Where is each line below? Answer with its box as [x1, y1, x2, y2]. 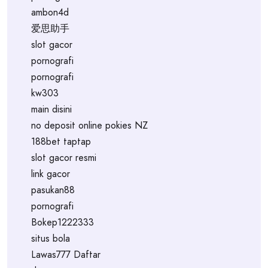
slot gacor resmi [31, 151, 96, 165]
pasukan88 [31, 183, 75, 197]
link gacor [31, 167, 70, 181]
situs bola [31, 232, 70, 245]
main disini [31, 102, 72, 116]
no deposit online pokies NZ [31, 118, 148, 132]
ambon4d [31, 5, 69, 19]
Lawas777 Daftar [31, 248, 100, 261]
